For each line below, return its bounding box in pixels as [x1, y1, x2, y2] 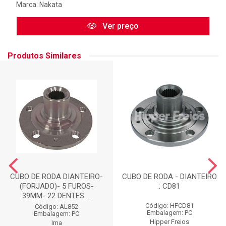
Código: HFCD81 [145, 202, 194, 209]
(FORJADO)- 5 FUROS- [19, 182, 94, 191]
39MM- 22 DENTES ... [22, 191, 91, 200]
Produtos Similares [8, 51, 81, 61]
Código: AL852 [35, 203, 78, 210]
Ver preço [100, 21, 139, 31]
